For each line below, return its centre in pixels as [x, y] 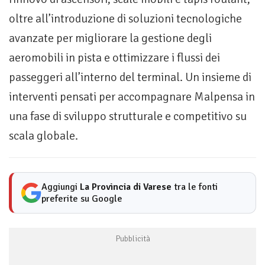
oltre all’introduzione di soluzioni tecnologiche [125, 19]
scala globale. [43, 136]
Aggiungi [61, 187]
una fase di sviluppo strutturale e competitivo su [128, 117]
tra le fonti [195, 187]
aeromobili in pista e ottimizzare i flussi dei [114, 58]
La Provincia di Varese [126, 187]
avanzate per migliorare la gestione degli [110, 38]
